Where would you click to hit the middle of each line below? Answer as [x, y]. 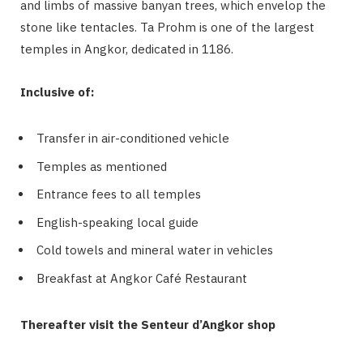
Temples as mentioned [102, 166]
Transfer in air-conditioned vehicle [133, 139]
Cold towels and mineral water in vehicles [155, 250]
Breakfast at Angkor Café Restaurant [142, 278]
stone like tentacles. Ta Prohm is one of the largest [167, 28]
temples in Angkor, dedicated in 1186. [127, 49]
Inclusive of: [57, 92]
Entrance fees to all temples [119, 194]
